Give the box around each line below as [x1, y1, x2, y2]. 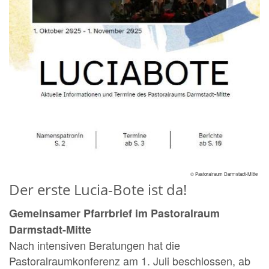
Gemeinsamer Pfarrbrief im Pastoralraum [9, 205, 220, 221]
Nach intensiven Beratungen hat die [9, 237, 180, 253]
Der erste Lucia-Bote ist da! [9, 179, 187, 199]
